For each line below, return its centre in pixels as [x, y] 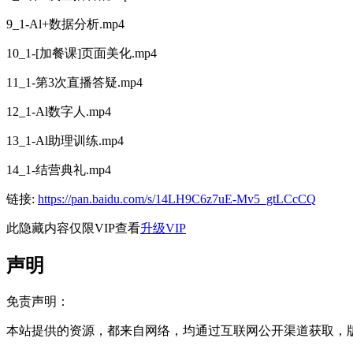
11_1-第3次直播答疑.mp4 [74, 83]
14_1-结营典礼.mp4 [59, 170]
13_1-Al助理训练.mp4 [65, 141]
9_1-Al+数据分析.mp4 [65, 24]
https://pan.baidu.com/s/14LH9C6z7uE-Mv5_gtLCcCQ [177, 199]
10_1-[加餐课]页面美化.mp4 [82, 54]
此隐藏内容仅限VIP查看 [73, 229]
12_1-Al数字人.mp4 [59, 112]
